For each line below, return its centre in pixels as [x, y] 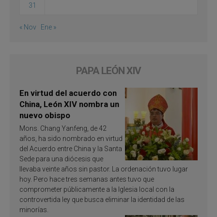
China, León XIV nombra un [69, 104]
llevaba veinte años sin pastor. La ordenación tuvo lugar [104, 169]
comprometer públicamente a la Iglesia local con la [97, 189]
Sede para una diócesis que [61, 159]
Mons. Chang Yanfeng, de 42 [63, 128]
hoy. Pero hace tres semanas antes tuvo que [87, 179]
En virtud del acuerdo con [68, 93]
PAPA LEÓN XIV [108, 70]
